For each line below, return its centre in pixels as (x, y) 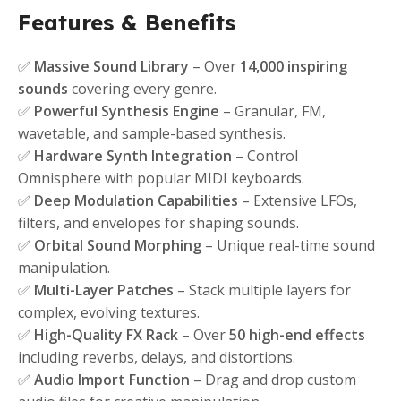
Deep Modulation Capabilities (136, 201)
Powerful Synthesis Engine (127, 111)
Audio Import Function (112, 380)
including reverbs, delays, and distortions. (157, 358)
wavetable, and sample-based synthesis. (152, 134)
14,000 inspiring (294, 67)
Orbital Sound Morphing (118, 246)
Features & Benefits (127, 23)
